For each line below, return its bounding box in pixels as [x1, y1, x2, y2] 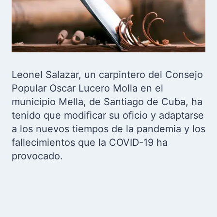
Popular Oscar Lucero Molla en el [12, 82, 163, 94]
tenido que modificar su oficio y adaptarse [12, 109, 204, 121]
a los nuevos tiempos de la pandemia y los [12, 123, 205, 135]
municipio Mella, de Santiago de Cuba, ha [12, 96, 202, 108]
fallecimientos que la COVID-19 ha [12, 137, 168, 148]
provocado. [12, 150, 63, 162]
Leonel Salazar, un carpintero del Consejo [12, 69, 203, 80]
